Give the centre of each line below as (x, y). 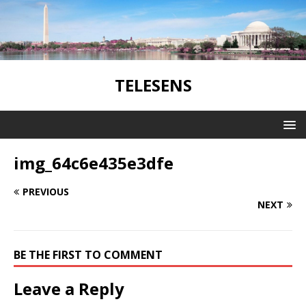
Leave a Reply (69, 288)
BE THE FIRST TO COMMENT (88, 254)
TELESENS (153, 85)
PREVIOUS (46, 191)
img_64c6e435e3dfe (94, 163)
